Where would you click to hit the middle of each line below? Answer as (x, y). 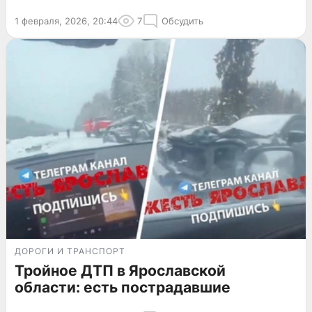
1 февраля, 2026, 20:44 (66, 21)
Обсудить (182, 21)
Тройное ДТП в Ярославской (120, 270)
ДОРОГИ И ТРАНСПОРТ (70, 251)
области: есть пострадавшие (123, 287)
